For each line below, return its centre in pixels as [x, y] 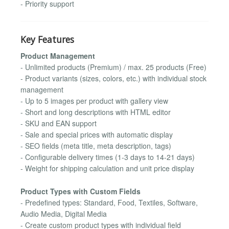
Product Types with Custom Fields [81, 191]
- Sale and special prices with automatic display [97, 135]
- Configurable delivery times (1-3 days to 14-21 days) [108, 157]
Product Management [58, 56]
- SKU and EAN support [59, 123]
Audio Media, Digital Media [64, 213]
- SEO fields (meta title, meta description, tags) [96, 146]
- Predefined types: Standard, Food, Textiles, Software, [109, 202]
